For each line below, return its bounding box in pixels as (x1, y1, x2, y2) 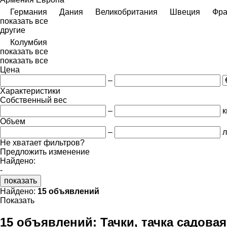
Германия (10, 7, 47, 16)
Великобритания (95, 7, 158, 16)
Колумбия (10, 37, 47, 47)
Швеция (170, 7, 200, 16)
